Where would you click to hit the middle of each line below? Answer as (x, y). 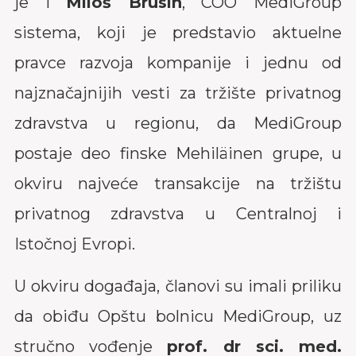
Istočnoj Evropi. (74, 230)
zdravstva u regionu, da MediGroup (178, 110)
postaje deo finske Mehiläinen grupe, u (178, 140)
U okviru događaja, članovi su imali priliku (178, 273)
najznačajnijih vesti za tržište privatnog (178, 79)
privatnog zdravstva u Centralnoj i (178, 200)
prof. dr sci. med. (255, 333)
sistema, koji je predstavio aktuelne (178, 19)
